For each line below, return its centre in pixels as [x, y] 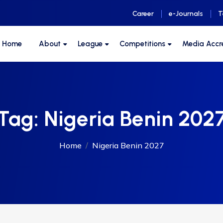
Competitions [142, 44]
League [90, 44]
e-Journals [186, 14]
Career [143, 14]
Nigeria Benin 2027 [128, 145]
